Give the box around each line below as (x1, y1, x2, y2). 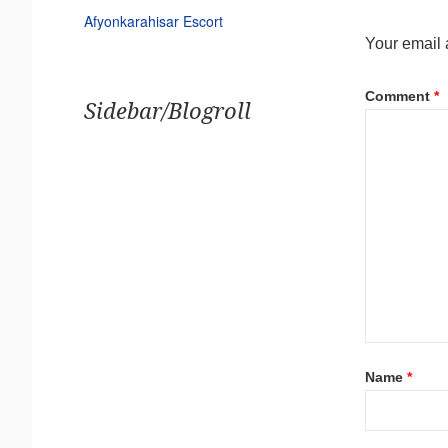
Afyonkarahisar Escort (83, 10, 223, 31)
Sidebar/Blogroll (83, 98, 251, 124)
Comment (364, 87, 434, 104)
